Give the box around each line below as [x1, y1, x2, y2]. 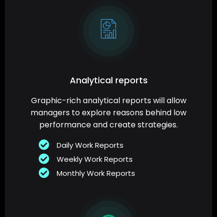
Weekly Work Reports [56, 154, 133, 165]
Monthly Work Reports [56, 168, 135, 179]
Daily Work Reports [56, 140, 124, 151]
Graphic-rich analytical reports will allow [31, 95, 186, 107]
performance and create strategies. [39, 119, 178, 131]
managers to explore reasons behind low [31, 107, 186, 119]
